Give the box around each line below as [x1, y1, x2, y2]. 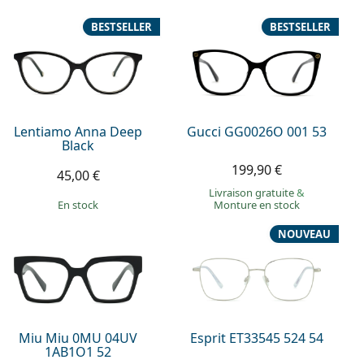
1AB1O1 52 [45, 343, 112, 362]
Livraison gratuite [209, 184, 297, 200]
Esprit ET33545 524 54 [190, 329, 324, 348]
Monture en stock [214, 197, 301, 212]
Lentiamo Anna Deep [14, 122, 143, 141]
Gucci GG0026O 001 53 [187, 122, 327, 141]
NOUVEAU [277, 226, 331, 241]
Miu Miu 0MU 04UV [19, 329, 138, 348]
